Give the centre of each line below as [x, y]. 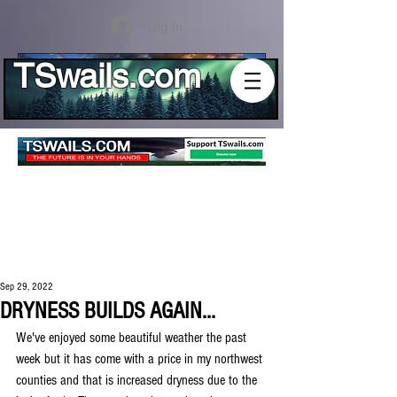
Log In [164, 26]
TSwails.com [107, 76]
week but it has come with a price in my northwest [141, 359]
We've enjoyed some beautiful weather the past [133, 338]
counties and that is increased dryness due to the [138, 380]
